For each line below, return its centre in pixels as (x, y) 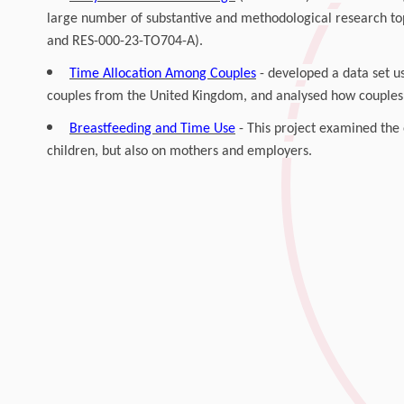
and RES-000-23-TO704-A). (124, 41)
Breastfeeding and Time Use (152, 129)
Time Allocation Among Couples (162, 74)
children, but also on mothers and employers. (179, 151)
